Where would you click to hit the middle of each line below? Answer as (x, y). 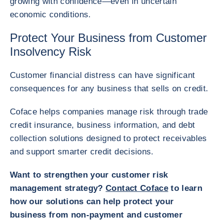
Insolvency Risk (51, 52)
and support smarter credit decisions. (82, 152)
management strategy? (58, 188)
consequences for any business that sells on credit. (109, 89)
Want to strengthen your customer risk (89, 175)
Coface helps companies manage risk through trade (109, 112)
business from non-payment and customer (96, 215)
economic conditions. (51, 15)
